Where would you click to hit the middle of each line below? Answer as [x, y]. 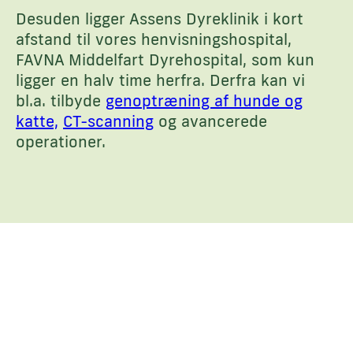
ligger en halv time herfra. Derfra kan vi [160, 80]
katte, [37, 121]
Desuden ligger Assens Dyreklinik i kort [160, 19]
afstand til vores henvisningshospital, [154, 39]
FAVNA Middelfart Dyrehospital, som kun [165, 59]
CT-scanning [108, 121]
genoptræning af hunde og [204, 100]
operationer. [61, 141]
